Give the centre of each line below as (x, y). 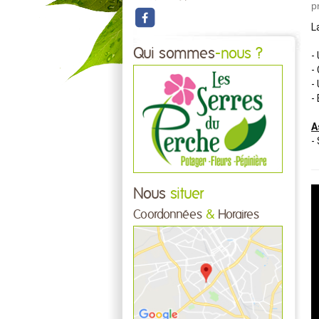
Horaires (237, 215)
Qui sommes (174, 54)
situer (185, 194)
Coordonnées (169, 215)
